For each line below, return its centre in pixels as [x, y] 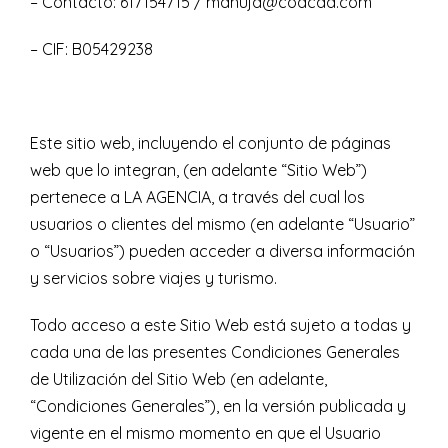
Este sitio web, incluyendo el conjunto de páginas [210, 143]
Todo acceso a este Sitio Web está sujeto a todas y [220, 325]
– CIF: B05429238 [91, 49]
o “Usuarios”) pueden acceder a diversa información [222, 251]
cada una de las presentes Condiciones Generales [215, 352]
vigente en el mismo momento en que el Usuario [205, 433]
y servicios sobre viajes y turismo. [153, 278]
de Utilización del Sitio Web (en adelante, [178, 379]
